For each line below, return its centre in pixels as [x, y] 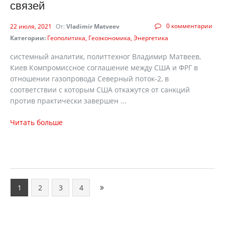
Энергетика [151, 38]
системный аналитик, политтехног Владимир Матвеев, [105, 57]
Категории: [28, 38]
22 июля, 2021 [32, 26]
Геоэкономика [109, 38]
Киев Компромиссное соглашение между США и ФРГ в [104, 68]
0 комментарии [189, 26]
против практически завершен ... [68, 101]
